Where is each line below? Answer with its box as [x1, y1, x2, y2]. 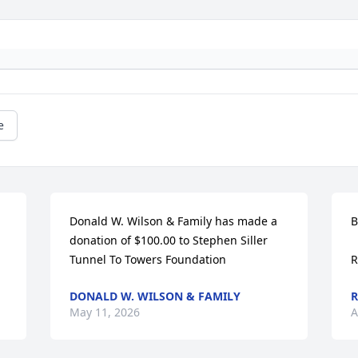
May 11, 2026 [70, 304, 141, 320]
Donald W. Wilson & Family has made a [70, 213, 278, 229]
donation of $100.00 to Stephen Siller [70, 233, 268, 249]
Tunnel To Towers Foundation [70, 252, 227, 268]
